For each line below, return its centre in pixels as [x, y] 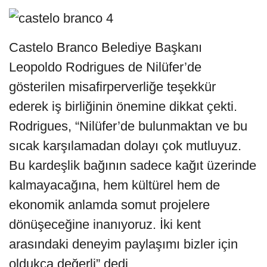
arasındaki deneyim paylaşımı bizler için [123, 244]
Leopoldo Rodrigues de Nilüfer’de [105, 67]
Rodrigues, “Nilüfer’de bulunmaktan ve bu [128, 126]
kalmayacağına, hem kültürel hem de [114, 185]
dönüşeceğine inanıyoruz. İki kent [105, 224]
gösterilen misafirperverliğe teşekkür [112, 86]
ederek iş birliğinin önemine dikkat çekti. [123, 106]
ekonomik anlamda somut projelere [109, 204]
